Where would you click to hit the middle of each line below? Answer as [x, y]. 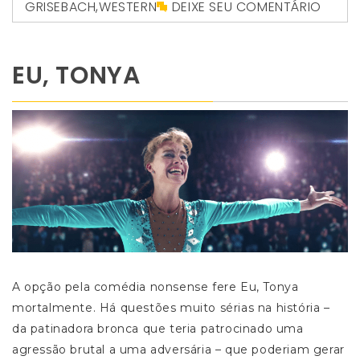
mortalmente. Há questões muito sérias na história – [171, 307]
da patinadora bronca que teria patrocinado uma [158, 328]
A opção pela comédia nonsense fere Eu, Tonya [155, 286]
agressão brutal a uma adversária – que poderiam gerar [178, 349]
